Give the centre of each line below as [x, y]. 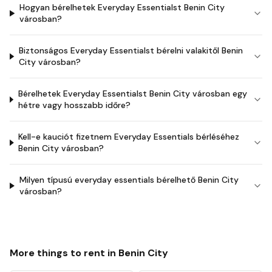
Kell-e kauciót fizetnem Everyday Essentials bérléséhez [129, 137]
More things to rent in [64, 253]
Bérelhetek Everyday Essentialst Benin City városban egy [132, 93]
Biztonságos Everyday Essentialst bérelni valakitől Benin [131, 50]
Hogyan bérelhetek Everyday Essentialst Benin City [122, 7]
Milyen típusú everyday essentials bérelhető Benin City [129, 180]
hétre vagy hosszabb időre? [74, 105]
